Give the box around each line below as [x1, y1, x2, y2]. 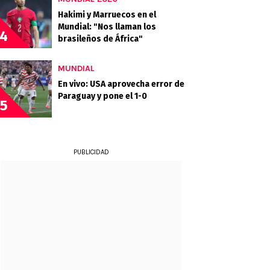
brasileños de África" [58, 34, 143, 44]
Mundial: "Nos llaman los [58, 22, 156, 32]
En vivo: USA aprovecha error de [58, 79, 184, 89]
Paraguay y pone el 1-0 [58, 91, 147, 101]
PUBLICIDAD [73, 148, 109, 156]
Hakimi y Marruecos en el [58, 10, 156, 20]
